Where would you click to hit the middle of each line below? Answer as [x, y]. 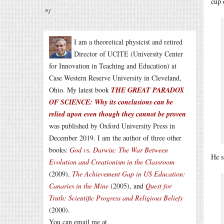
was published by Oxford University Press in [112, 126]
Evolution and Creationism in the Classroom [112, 162]
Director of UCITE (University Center [128, 54]
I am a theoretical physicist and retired [128, 42]
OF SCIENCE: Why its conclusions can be [111, 102]
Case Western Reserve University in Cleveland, [115, 78]
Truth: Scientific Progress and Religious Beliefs [116, 198]
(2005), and [127, 186]
